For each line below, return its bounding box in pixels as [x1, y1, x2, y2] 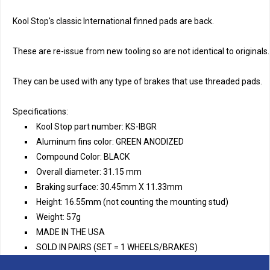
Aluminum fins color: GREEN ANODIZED [36, 137, 184, 146]
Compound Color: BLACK [36, 152, 130, 162]
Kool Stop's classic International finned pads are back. [13, 16, 216, 26]
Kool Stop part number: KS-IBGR [36, 122, 157, 131]
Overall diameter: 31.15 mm [36, 167, 142, 177]
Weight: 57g [36, 212, 81, 222]
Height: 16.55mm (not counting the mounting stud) [36, 197, 228, 207]
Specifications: [13, 107, 68, 116]
